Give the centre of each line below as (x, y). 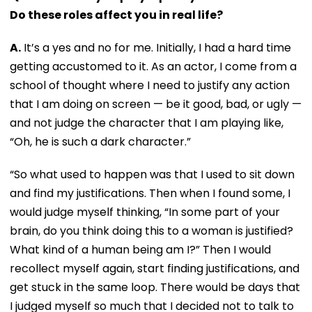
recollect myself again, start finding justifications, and (155, 268)
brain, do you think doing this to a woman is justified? (151, 231)
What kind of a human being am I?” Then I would (140, 249)
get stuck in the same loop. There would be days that (155, 287)
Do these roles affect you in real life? (116, 15)
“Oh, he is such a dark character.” (100, 141)
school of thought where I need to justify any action (150, 85)
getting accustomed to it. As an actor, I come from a (153, 66)
